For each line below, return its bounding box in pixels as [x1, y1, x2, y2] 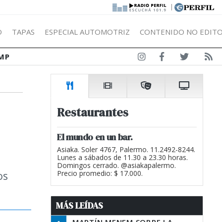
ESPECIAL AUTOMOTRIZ [45, 26, 130, 37]
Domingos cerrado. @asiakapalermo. [57, 161, 176, 170]
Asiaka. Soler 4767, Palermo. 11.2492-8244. [57, 145, 195, 154]
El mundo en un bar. [57, 131, 133, 143]
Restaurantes [57, 104, 128, 120]
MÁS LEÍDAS [56, 200, 103, 212]
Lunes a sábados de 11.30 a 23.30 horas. [57, 153, 188, 162]
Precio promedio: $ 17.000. [57, 168, 143, 178]
